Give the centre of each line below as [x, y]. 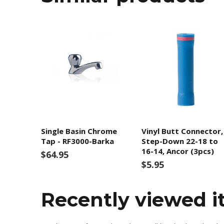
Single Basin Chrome [79, 131]
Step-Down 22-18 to [179, 141]
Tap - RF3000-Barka [77, 141]
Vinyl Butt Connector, [182, 131]
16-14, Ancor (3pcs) [177, 151]
